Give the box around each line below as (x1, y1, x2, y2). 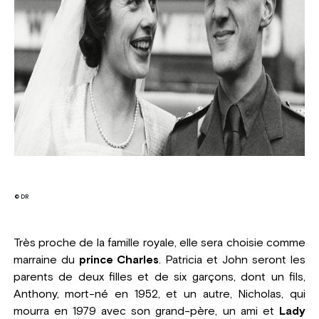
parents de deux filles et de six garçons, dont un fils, (13, 271, 306, 283)
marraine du (13, 254, 79, 266)
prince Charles (78, 254, 159, 266)
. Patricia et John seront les (159, 254, 306, 266)
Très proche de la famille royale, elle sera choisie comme (13, 237, 306, 249)
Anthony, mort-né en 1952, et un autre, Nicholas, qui (13, 288, 306, 300)
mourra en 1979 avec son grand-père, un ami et (13, 305, 280, 318)
